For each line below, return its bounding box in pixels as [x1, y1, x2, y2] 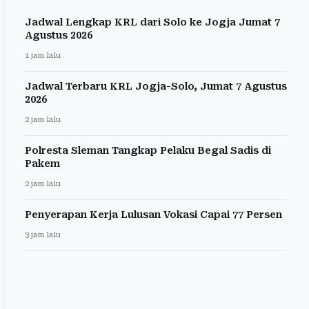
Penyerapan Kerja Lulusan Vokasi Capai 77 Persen [25, 209, 282, 221]
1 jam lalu [25, 51, 61, 61]
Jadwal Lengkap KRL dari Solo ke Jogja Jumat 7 [25, 17, 280, 28]
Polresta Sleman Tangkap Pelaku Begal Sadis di [25, 145, 271, 157]
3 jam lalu [25, 230, 61, 240]
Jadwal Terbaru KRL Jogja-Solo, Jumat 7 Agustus [25, 81, 287, 92]
